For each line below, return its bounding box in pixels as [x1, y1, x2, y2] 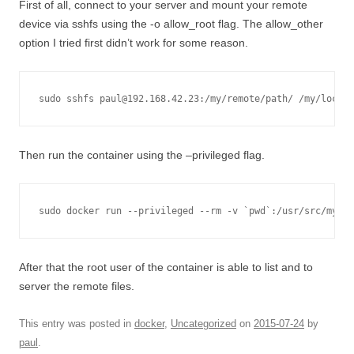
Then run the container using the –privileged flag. [19, 149, 265, 161]
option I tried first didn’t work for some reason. [19, 36, 248, 49]
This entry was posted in [19, 318, 134, 330]
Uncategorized [171, 318, 236, 330]
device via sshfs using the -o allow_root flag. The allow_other [19, 17, 323, 30]
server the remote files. [19, 280, 134, 292]
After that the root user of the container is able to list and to [19, 261, 313, 273]
